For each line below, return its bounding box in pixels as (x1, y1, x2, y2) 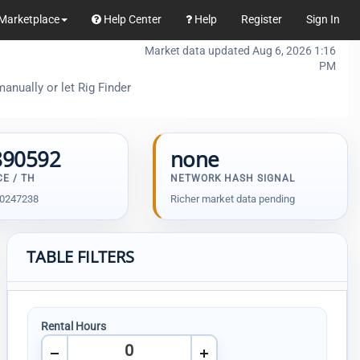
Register (241, 13, 282, 26)
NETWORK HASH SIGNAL (170, 173, 295, 184)
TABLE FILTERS (26, 246, 134, 268)
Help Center (101, 13, 162, 26)
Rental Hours (40, 320, 106, 333)
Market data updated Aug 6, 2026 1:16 (145, 44, 336, 57)
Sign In (306, 13, 340, 26)
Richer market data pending (170, 193, 295, 205)
